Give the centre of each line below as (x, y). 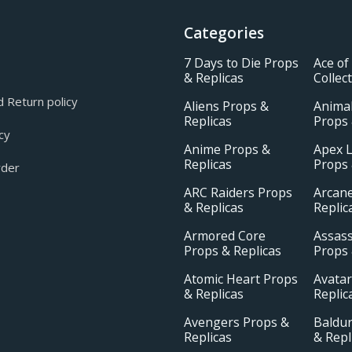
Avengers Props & (236, 323)
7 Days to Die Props (241, 63)
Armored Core (225, 236)
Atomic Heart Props (241, 279)
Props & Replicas (233, 251)
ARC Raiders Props (238, 193)
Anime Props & (227, 150)
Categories (224, 33)
